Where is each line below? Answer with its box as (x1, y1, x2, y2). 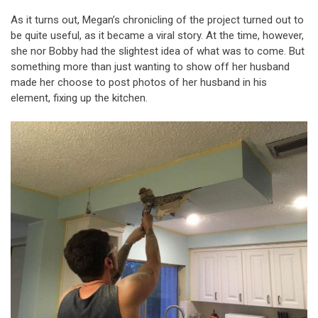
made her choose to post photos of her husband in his (11, 75, 267, 89)
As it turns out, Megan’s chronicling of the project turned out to (11, 13, 304, 26)
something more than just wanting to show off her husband (11, 60, 290, 73)
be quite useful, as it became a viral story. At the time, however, (11, 28, 304, 42)
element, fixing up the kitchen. (11, 91, 148, 104)
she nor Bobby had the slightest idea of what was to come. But (11, 44, 305, 57)
